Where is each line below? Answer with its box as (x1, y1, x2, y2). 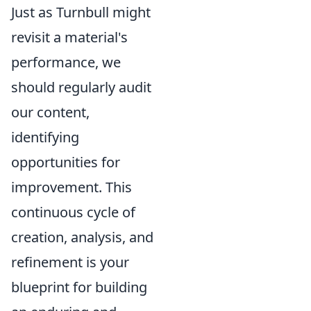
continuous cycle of (11, 203, 135, 221)
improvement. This (11, 178, 132, 196)
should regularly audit (11, 78, 151, 96)
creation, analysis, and (11, 228, 153, 246)
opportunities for (11, 153, 120, 171)
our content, (11, 103, 90, 121)
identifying (11, 128, 79, 146)
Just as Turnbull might (11, 3, 151, 22)
